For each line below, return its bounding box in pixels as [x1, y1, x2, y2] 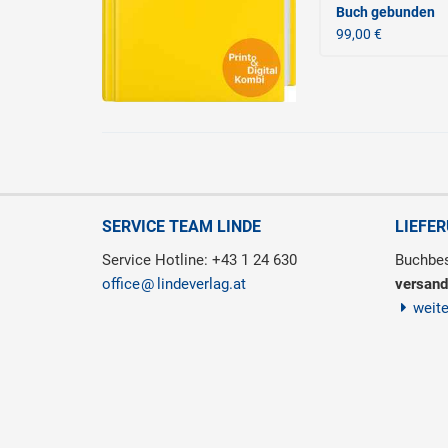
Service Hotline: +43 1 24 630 [102, 251, 297, 270]
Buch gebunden [335, 4, 435, 20]
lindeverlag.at [157, 275, 246, 294]
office [102, 275, 140, 294]
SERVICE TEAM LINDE [102, 217, 261, 237]
